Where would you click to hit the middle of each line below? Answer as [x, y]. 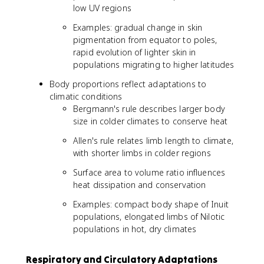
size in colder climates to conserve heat [151, 121]
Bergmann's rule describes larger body [149, 109]
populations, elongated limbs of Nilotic [149, 217]
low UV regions [102, 8]
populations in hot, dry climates [135, 229]
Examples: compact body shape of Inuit [151, 204]
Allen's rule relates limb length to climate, [153, 141]
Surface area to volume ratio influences [149, 172]
